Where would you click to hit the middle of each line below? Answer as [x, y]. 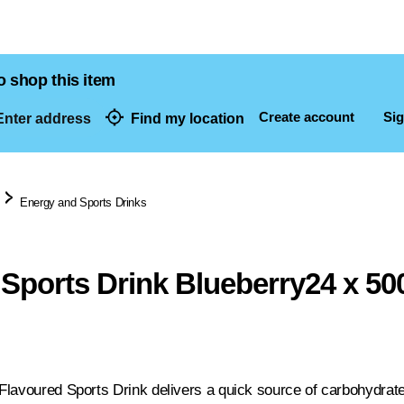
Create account [307, 117]
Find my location [188, 118]
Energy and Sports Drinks [83, 202]
